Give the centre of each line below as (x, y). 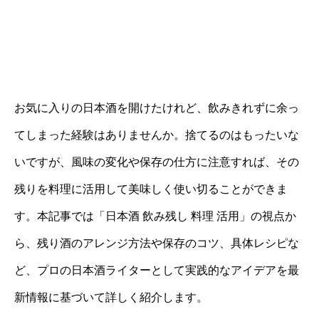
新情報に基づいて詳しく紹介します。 (111, 297)
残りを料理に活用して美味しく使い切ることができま (151, 189)
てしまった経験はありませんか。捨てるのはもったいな (157, 135)
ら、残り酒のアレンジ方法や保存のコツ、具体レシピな (157, 243)
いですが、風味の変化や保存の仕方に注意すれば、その (157, 162)
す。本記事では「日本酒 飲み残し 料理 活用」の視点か (155, 216)
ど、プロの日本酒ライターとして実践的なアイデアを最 (157, 270)
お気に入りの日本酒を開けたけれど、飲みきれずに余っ (157, 108)
